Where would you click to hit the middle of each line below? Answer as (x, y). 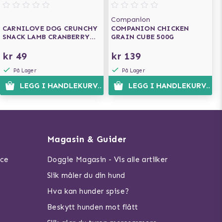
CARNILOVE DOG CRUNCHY (50, 28)
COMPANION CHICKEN (150, 28)
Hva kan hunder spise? (88, 191)
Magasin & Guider (87, 139)
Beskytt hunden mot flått (92, 207)
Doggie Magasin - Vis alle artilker (107, 160)
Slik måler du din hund (86, 175)
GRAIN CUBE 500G (142, 37)
